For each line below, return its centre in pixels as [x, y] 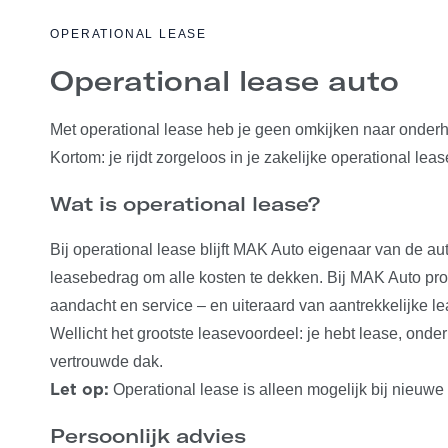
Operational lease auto [225, 80]
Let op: [80, 390]
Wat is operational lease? [185, 203]
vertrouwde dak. [107, 361]
